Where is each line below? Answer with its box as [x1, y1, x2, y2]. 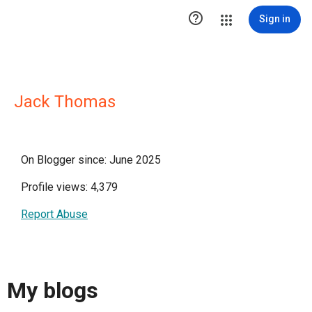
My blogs [7, 277, 98, 304]
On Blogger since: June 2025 [21, 153, 161, 166]
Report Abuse [21, 208, 88, 221]
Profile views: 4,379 [21, 180, 118, 194]
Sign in [259, 13, 290, 24]
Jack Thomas [14, 92, 116, 111]
